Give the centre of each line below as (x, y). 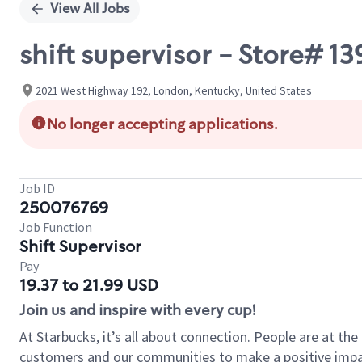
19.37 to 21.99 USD (89, 285)
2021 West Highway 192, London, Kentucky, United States (174, 90)
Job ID (37, 188)
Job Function (56, 227)
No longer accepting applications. (162, 124)
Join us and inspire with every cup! (137, 310)
